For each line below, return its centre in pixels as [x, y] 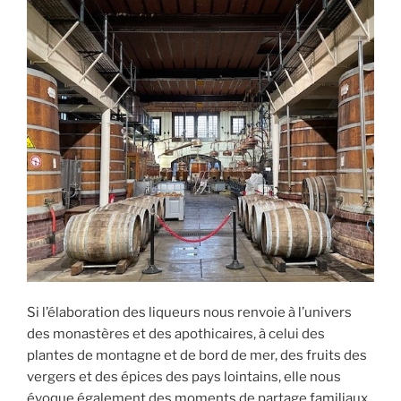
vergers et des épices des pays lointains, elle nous [184, 376]
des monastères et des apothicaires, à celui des [176, 333]
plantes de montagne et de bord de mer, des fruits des [197, 355]
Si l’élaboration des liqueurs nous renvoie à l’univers [189, 312]
